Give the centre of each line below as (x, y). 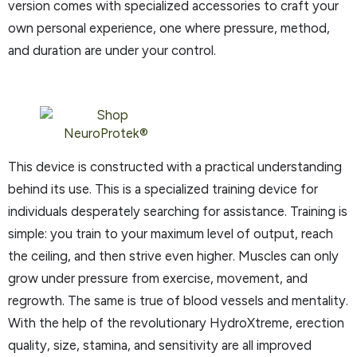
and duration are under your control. (112, 50)
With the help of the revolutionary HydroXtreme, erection (176, 323)
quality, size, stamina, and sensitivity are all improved (160, 345)
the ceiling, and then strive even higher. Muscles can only (173, 256)
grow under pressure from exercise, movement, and (158, 279)
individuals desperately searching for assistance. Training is (178, 212)
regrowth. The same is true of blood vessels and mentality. (178, 301)
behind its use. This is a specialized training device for (163, 189)
